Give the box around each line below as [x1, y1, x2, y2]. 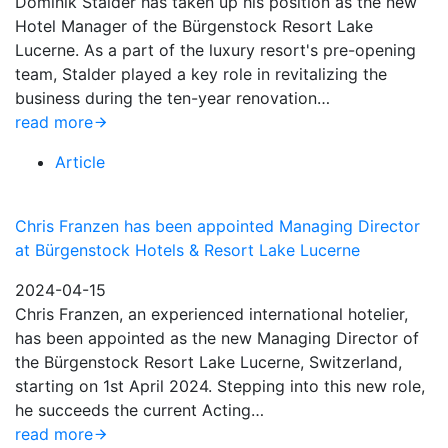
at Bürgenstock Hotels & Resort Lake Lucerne [15, 240, 360, 260]
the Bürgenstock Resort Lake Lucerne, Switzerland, [15, 352, 402, 372]
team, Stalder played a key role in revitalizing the [15, 64, 387, 84]
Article [55, 152, 105, 172]
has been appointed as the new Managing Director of [15, 328, 419, 348]
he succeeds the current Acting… [15, 400, 264, 420]
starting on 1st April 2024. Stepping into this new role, [15, 376, 425, 396]
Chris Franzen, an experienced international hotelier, [15, 304, 408, 324]
